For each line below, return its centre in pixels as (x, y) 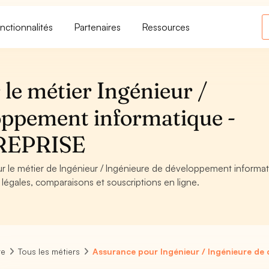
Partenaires (98, 27)
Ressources (166, 27)
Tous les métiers (49, 251)
